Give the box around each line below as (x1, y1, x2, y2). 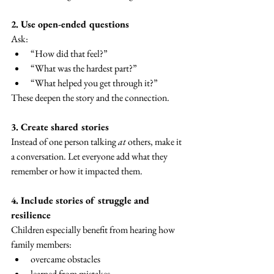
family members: (11, 238, 72, 251)
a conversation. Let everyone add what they (11, 150, 169, 163)
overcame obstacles (31, 253, 100, 266)
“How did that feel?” (31, 47, 108, 61)
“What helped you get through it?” (31, 76, 158, 90)
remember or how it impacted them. (11, 165, 143, 178)
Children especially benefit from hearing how (11, 223, 177, 237)
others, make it (126, 135, 183, 149)
